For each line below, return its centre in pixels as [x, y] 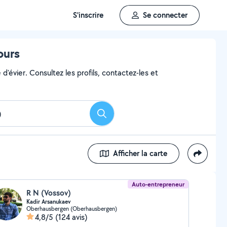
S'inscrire [88, 15]
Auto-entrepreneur [158, 184]
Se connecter [165, 15]
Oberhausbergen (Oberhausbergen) [71, 209]
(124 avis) [71, 217]
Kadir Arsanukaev [48, 202]
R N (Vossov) [48, 193]
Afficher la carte [140, 153]
